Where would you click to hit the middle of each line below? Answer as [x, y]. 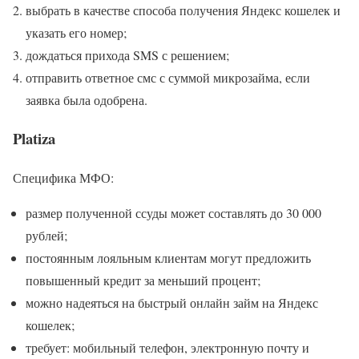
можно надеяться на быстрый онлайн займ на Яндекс [172, 302]
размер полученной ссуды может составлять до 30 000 [173, 212]
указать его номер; [76, 32]
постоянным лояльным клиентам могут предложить [168, 257]
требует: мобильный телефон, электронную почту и [167, 347]
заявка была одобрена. [87, 99]
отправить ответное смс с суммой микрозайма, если [168, 77]
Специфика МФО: [63, 177]
